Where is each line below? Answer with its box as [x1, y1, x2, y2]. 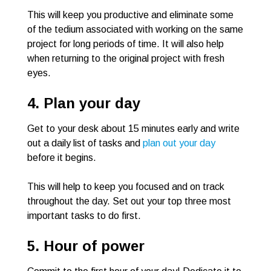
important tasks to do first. [27, 211, 141, 221]
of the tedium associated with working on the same [27, 24, 243, 35]
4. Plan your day [27, 95, 140, 112]
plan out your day [143, 138, 215, 149]
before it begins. [27, 152, 96, 163]
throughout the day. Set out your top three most [27, 196, 231, 207]
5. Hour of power [27, 238, 145, 255]
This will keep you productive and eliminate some [27, 10, 233, 21]
